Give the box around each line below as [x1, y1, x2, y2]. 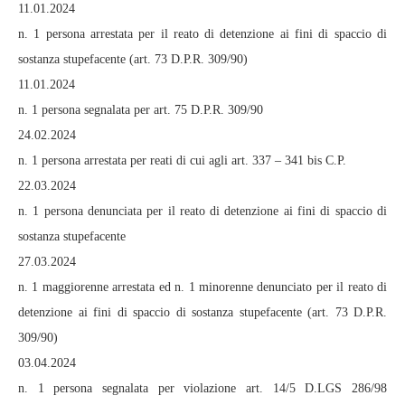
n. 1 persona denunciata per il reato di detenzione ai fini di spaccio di [18, 204, 387, 219]
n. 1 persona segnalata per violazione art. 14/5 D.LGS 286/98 [18, 381, 387, 396]
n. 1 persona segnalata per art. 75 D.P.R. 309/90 [18, 103, 263, 118]
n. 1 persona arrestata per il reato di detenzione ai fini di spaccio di [18, 27, 387, 42]
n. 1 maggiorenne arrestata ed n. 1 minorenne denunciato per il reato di [18, 280, 387, 295]
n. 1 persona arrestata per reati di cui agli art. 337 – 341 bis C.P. [18, 154, 346, 168]
